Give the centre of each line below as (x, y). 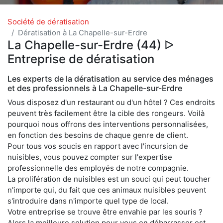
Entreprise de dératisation (81, 59)
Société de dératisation (48, 21)
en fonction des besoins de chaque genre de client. (98, 135)
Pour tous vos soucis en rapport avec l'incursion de (98, 146)
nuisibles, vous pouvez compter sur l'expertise (90, 157)
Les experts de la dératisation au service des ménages (111, 78)
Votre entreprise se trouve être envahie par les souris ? (105, 212)
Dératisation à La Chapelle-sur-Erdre (83, 32)
